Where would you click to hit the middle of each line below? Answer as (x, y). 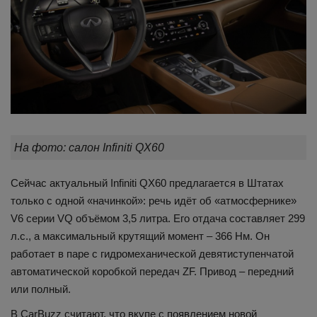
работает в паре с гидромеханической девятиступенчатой (152, 253)
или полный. (41, 289)
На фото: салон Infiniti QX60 (89, 147)
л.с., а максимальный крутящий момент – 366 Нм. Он (140, 236)
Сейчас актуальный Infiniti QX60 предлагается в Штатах (147, 183)
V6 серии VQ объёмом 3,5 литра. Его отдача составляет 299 (158, 218)
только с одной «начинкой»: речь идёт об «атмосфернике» (154, 200)
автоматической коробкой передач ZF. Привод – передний (152, 271)
